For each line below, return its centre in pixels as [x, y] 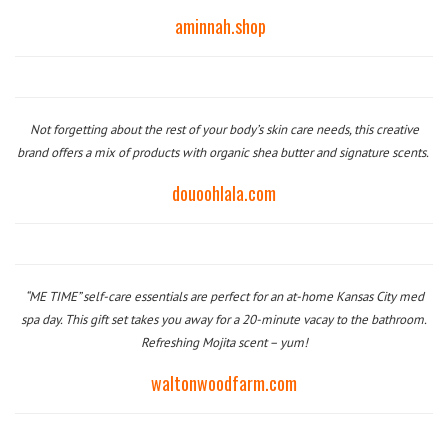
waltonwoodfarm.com [224, 383]
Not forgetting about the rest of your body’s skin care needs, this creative [224, 129]
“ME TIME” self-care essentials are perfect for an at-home [180, 296]
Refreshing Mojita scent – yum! [224, 342]
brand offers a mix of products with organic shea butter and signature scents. [222, 152]
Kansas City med [379, 296]
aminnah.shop [220, 26]
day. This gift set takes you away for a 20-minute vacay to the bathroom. [233, 319]
